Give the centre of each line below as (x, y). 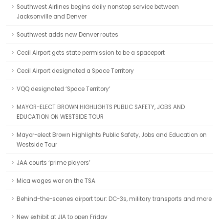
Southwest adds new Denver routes (67, 35)
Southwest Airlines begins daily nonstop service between (98, 7)
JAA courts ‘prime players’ (54, 163)
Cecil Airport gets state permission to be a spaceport (91, 53)
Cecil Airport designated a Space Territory (75, 71)
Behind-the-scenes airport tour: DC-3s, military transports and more (114, 199)
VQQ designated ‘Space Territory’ (64, 89)
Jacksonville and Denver (52, 17)
